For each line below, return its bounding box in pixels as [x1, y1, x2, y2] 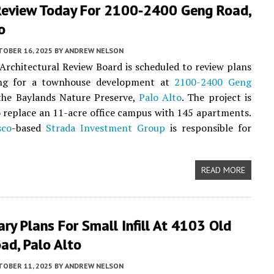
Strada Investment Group [45, 121, 165, 135]
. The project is [182, 91, 251, 104]
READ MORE [201, 165, 245, 176]
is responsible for [165, 121, 251, 135]
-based [11, 121, 46, 135]
